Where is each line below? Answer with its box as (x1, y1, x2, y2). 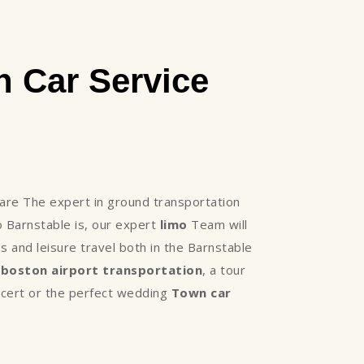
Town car (171, 284, 232, 301)
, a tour (202, 261, 245, 278)
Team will (187, 215, 248, 232)
